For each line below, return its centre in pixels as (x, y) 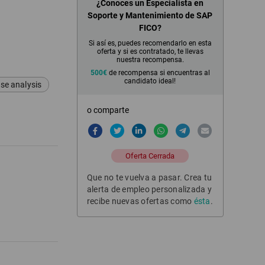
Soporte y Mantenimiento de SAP (150, 15)
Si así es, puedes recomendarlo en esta (150, 43)
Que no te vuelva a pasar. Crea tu (149, 177)
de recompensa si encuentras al (158, 73)
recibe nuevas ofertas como (140, 201)
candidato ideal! (150, 81)
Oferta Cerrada (150, 156)
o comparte (108, 110)
